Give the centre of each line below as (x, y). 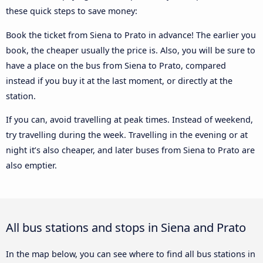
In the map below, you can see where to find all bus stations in (131, 254)
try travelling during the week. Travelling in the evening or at (127, 135)
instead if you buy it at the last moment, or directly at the (119, 80)
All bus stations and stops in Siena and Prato (126, 227)
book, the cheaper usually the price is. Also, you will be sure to (131, 50)
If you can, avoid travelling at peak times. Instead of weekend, (129, 120)
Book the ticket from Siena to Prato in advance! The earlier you (131, 35)
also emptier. (31, 166)
